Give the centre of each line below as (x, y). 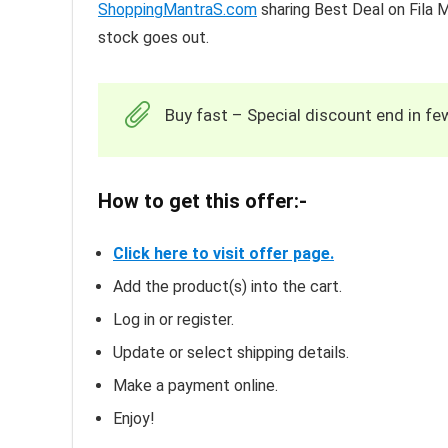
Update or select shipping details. (231, 353)
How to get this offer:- (202, 201)
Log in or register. (173, 320)
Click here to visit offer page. (223, 254)
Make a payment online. (195, 386)
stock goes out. (153, 38)
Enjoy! (134, 419)
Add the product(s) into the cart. (227, 287)
